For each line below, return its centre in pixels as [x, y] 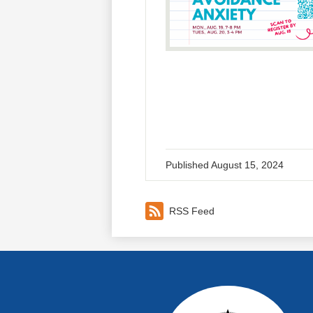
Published [188, 165]
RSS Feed [192, 211]
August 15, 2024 [247, 165]
